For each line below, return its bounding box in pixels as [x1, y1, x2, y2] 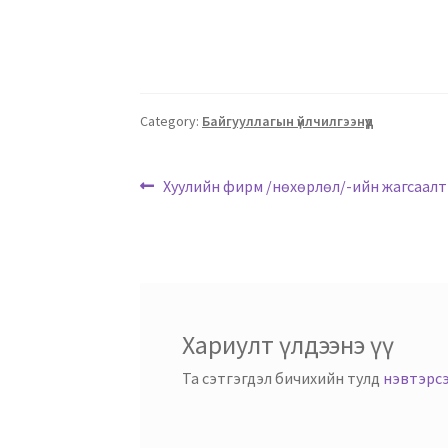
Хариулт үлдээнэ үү [181, 328, 394, 361]
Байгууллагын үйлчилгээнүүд [202, 112, 375, 131]
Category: [140, 112, 203, 131]
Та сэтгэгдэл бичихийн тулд [181, 367, 383, 388]
